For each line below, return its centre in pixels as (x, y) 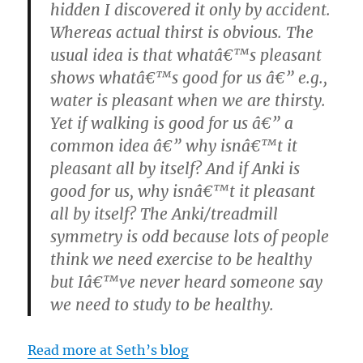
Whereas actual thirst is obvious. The (182, 32)
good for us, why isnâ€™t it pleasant (183, 191)
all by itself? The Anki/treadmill (164, 214)
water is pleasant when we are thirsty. (188, 100)
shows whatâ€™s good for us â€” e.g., (189, 77)
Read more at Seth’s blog (109, 350)
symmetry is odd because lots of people (190, 236)
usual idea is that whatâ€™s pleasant (186, 55)
